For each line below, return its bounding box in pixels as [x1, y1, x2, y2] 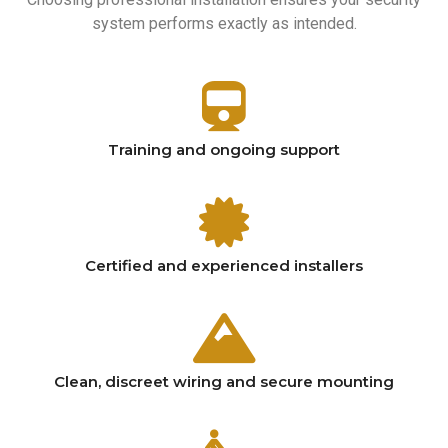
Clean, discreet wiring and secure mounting [54, 371, 394, 391]
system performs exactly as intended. [91, 14, 357, 34]
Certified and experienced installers [85, 255, 363, 275]
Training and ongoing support [108, 139, 340, 159]
